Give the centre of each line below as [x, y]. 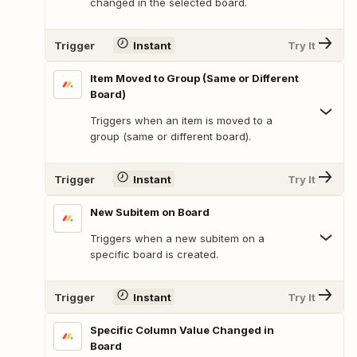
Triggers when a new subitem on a [177, 239]
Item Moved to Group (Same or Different [194, 78]
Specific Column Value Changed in [182, 330]
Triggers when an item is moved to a [181, 121]
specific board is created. [154, 255]
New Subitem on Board [150, 212]
